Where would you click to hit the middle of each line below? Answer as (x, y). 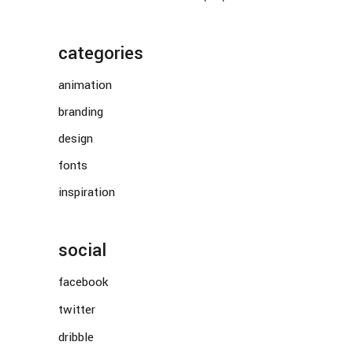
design (76, 139)
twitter (77, 310)
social (82, 251)
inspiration (87, 193)
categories (101, 54)
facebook (83, 282)
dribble (76, 338)
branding (81, 112)
